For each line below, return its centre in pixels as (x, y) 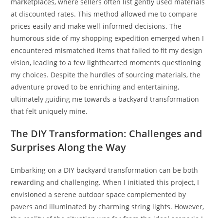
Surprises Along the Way (69, 147)
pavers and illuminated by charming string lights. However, (108, 206)
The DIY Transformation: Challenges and (107, 133)
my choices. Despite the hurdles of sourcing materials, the (106, 74)
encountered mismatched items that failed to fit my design (107, 50)
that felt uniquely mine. (49, 111)
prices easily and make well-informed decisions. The (96, 26)
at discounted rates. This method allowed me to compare (104, 14)
